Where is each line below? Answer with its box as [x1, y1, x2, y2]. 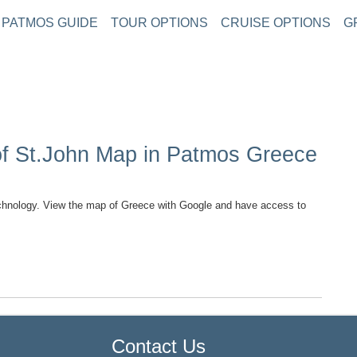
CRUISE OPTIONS [221, 16, 331, 29]
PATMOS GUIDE [2, 16, 98, 29]
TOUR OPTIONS [111, 16, 208, 29]
